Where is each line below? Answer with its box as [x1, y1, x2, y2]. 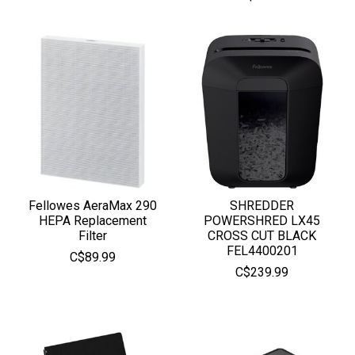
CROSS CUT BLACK [208, 228, 317, 243]
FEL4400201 [226, 243, 298, 258]
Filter [78, 228, 107, 243]
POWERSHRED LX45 [204, 213, 321, 228]
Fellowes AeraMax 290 [28, 198, 157, 213]
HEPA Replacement [38, 213, 147, 228]
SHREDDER [230, 198, 295, 213]
